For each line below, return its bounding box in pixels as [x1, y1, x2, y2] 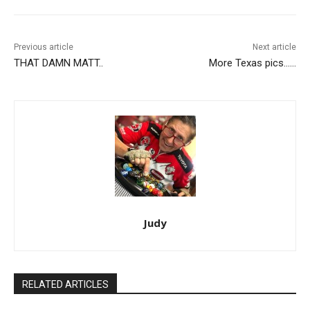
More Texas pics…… [208, 57, 296, 70]
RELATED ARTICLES [22, 279, 109, 291]
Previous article [14, 42, 73, 53]
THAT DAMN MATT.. [14, 57, 103, 70]
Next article [252, 42, 296, 53]
